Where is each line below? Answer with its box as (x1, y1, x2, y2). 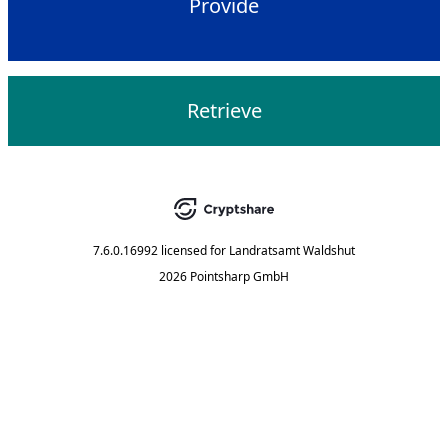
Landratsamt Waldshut (229, 242, 355, 259)
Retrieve (186, 97, 262, 124)
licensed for (161, 242, 226, 259)
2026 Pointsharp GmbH (159, 268, 289, 285)
